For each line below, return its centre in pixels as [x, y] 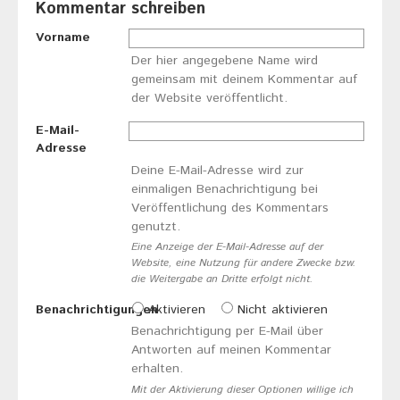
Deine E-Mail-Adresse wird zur [217, 170]
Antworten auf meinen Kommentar [231, 350]
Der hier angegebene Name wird [224, 61]
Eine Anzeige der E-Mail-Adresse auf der [227, 247]
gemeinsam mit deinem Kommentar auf [244, 80]
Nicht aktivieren [281, 310]
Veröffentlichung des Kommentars [229, 208]
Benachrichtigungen [97, 310]
